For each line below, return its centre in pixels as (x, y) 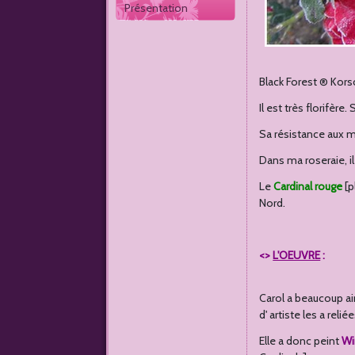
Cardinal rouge (308, 186)
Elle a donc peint (301, 341)
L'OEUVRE (297, 255)
